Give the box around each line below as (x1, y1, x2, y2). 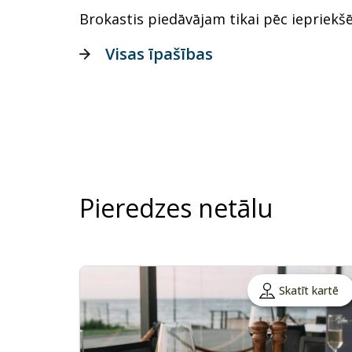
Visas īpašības (105, 43, 213, 65)
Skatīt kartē (278, 283, 339, 299)
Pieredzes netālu (79, 191, 273, 225)
